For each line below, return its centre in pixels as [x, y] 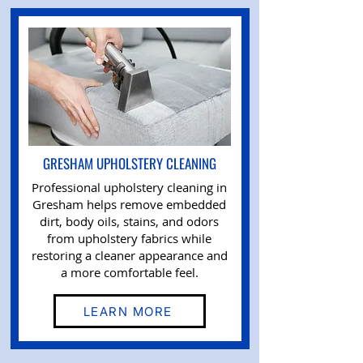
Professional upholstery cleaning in [129, 187]
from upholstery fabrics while [129, 238]
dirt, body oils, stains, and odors [129, 221]
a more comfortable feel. [129, 272]
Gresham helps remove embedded [129, 204]
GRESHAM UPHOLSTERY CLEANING [130, 163]
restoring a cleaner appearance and [129, 255]
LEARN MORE [128, 311]
